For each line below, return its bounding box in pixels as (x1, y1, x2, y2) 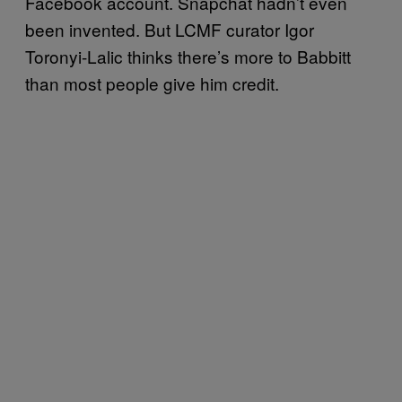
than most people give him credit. (25, 71, 279, 96)
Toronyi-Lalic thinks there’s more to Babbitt (25, 44, 351, 69)
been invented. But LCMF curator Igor (25, 17, 314, 42)
